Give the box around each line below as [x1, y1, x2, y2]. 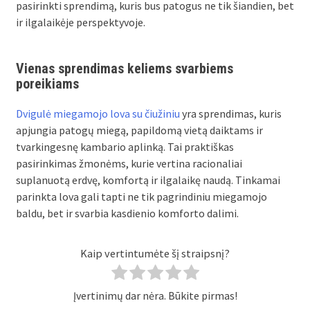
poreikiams [16, 75, 80, 93]
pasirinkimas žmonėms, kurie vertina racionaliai [16, 156, 243, 171]
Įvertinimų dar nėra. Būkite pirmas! [73, 289, 237, 303]
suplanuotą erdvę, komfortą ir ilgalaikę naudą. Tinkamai [16, 173, 281, 188]
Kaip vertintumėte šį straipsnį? [80, 246, 230, 261]
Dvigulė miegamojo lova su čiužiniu [16, 107, 183, 121]
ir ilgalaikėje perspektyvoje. [16, 15, 146, 30]
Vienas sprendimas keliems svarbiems [16, 60, 234, 77]
